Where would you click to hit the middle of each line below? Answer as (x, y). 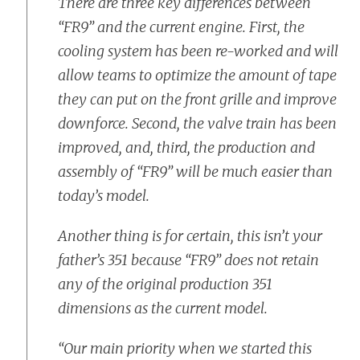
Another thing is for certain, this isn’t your (190, 236)
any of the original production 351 (165, 284)
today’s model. (104, 196)
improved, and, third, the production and (186, 147)
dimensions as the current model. (163, 308)
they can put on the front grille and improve (197, 99)
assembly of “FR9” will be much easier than (195, 172)
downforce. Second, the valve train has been (197, 123)
